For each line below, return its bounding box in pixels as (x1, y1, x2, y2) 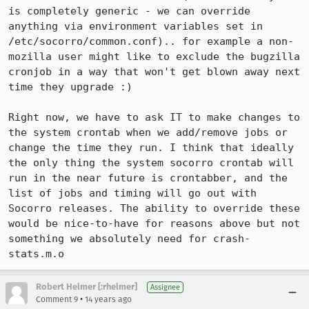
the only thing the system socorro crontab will (8, 157, 294, 169)
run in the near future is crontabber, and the (8, 172, 288, 184)
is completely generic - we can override (8, 5, 250, 17)
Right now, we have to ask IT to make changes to (8, 111, 300, 123)
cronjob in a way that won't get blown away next (8, 66, 300, 78)
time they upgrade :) (8, 81, 132, 93)
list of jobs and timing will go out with (8, 187, 257, 199)
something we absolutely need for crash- (8, 232, 250, 245)
